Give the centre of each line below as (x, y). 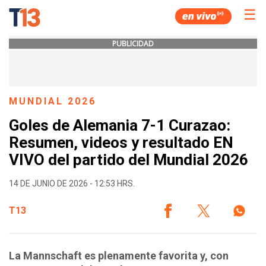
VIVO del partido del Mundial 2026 (129, 160)
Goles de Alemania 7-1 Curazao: (120, 126)
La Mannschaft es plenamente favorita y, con (119, 255)
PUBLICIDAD (133, 44)
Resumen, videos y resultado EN (121, 143)
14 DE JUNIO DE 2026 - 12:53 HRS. (72, 183)
